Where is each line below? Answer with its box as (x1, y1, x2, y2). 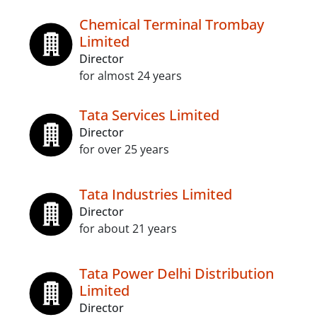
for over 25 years (79, 142, 169, 157)
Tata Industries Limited (79, 185, 232, 204)
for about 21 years (79, 221, 177, 236)
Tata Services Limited (79, 105, 219, 125)
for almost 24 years (79, 68, 182, 83)
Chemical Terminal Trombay (79, 15, 264, 34)
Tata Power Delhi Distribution (79, 264, 274, 283)
